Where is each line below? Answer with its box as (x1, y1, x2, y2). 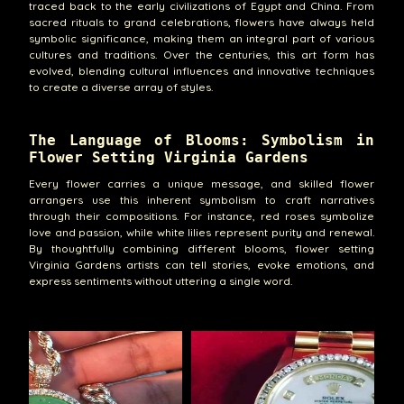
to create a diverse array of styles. (28, 80, 213, 95)
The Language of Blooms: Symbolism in (28, 131, 375, 149)
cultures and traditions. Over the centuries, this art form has (28, 48, 375, 62)
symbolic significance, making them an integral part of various (28, 32, 375, 46)
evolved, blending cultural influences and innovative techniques (28, 64, 375, 78)
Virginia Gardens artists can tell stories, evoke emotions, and (28, 258, 375, 272)
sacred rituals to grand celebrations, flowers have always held (28, 15, 375, 30)
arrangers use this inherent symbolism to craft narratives (28, 193, 375, 207)
